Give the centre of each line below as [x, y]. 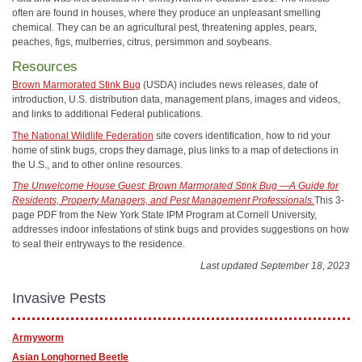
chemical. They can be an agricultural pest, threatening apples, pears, [164, 27]
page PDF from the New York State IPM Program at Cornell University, [164, 215]
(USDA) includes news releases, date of [229, 85]
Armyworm [38, 338]
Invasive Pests [59, 299]
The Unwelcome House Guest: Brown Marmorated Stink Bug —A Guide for [175, 186]
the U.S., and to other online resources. [97, 164]
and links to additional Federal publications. [107, 114]
